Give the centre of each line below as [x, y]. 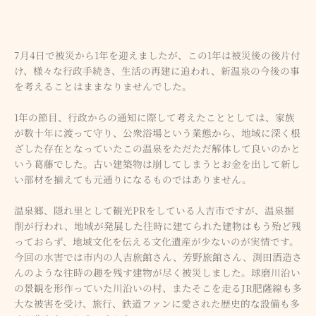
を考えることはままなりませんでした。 [103, 86]
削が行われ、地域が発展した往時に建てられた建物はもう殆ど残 [158, 225]
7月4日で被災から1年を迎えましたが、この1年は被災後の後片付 [157, 55]
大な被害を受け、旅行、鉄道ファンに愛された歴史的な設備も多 [157, 303]
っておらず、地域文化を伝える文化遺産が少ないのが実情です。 [157, 241]
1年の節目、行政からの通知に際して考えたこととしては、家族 [154, 117]
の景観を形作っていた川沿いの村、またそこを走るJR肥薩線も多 [158, 287]
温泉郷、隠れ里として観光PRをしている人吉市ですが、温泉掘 [154, 210]
